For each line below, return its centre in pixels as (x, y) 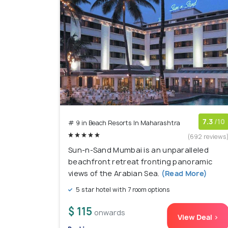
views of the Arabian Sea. (114, 174)
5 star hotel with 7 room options (122, 190)
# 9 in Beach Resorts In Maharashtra (124, 123)
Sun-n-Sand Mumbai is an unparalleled (138, 150)
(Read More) (183, 174)
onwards (110, 213)
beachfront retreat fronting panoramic (140, 162)
